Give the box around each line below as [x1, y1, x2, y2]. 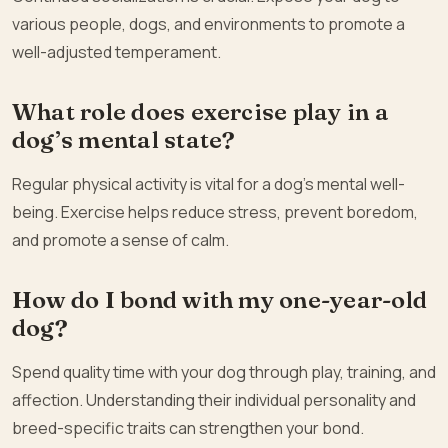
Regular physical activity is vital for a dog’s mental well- [12, 173, 405, 196]
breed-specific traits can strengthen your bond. [12, 417, 364, 440]
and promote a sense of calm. [12, 229, 229, 252]
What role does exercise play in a [12, 97, 389, 127]
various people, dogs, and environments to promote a [12, 13, 405, 36]
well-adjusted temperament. [12, 41, 221, 64]
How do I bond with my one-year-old [12, 285, 427, 315]
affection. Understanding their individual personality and [12, 389, 416, 412]
